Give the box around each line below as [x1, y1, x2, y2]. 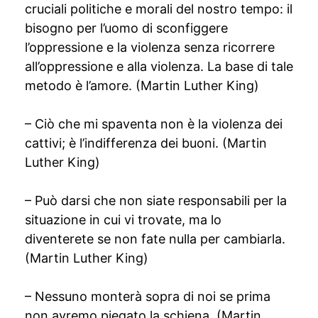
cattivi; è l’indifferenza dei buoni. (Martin [25, 136, 267, 150]
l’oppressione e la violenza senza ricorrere [25, 40, 275, 55]
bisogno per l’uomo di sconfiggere [25, 21, 228, 35]
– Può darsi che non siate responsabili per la [25, 193, 287, 208]
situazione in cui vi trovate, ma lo [25, 212, 221, 227]
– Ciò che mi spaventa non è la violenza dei [25, 116, 283, 131]
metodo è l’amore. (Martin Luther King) [25, 78, 259, 93]
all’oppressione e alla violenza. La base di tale [25, 59, 293, 74]
